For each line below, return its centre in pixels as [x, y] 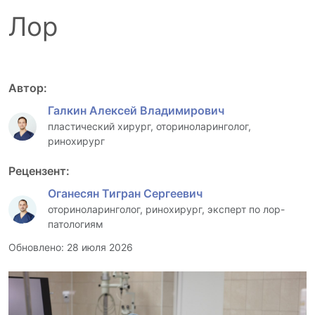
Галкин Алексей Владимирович [136, 110]
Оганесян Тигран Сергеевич [125, 193]
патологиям [76, 224]
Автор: [28, 88]
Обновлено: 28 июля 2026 [71, 247]
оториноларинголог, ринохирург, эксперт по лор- [166, 209]
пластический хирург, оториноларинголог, [149, 126]
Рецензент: [39, 171]
